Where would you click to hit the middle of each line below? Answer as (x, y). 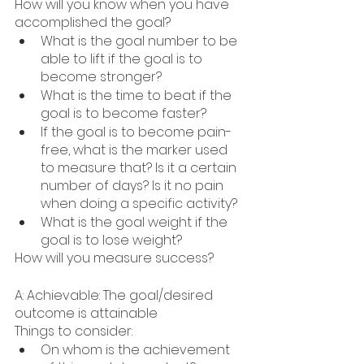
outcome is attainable (86, 314)
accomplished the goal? (93, 23)
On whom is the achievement (137, 350)
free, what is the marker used (136, 150)
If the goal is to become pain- (136, 132)
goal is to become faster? (123, 114)
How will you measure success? (114, 258)
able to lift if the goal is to (123, 59)
